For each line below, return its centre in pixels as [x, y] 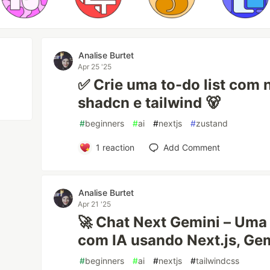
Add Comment [191, 147]
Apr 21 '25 [95, 204]
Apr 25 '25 [95, 67]
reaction [117, 147]
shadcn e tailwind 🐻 [149, 103]
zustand [212, 123]
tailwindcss [218, 261]
